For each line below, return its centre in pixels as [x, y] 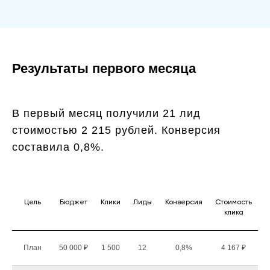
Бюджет [74, 202]
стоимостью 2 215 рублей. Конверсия [116, 130]
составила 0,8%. [58, 147]
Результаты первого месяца [104, 68]
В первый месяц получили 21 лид [106, 113]
